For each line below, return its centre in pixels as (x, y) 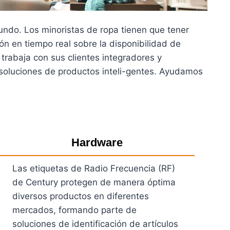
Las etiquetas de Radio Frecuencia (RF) (93, 168)
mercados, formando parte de (74, 210)
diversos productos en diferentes (80, 196)
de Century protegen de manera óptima (94, 182)
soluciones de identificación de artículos (95, 224)
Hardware (97, 142)
